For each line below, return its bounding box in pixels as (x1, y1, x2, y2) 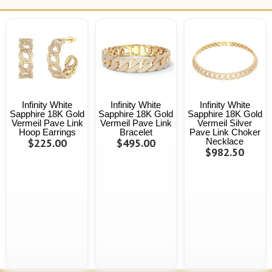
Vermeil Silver (197, 118, 253, 129)
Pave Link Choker (189, 127, 260, 138)
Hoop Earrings (18, 127, 76, 138)
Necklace (206, 136, 244, 147)
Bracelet (119, 127, 152, 138)
